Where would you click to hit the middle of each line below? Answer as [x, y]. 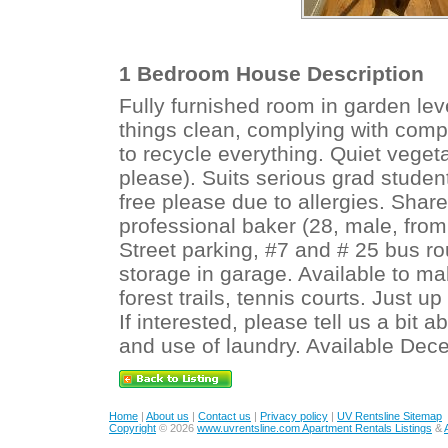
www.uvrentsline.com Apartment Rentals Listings [314, 428]
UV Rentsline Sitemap [389, 416]
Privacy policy [294, 416]
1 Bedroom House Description [271, 73]
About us [167, 416]
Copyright [132, 428]
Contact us [224, 416]
